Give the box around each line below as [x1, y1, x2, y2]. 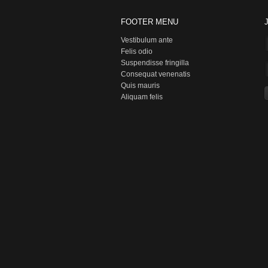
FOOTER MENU [121, 17, 178, 26]
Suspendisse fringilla [121, 59, 189, 67]
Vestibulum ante [121, 36, 173, 44]
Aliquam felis [121, 93, 163, 101]
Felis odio [121, 47, 153, 56]
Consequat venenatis [121, 70, 190, 78]
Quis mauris [121, 81, 160, 90]
